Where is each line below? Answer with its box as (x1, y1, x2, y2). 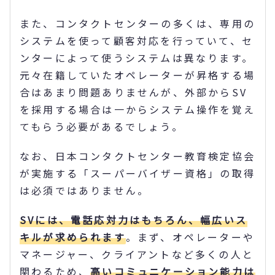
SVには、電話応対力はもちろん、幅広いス (20, 212, 248, 227)
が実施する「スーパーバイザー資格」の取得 (20, 165, 256, 180)
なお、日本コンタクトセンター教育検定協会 (20, 148, 256, 163)
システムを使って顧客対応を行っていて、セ (20, 33, 254, 48)
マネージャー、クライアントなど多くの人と (20, 246, 255, 261)
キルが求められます (20, 229, 126, 244)
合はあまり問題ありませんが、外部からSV (20, 84, 247, 99)
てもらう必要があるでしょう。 (20, 118, 184, 134)
